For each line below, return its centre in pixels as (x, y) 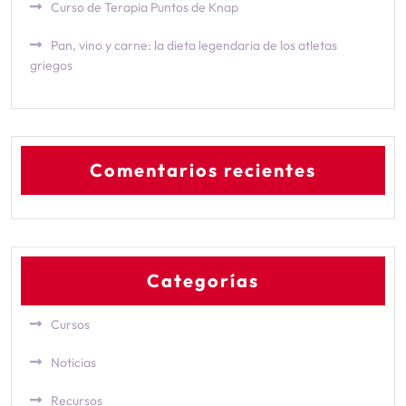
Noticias (73, 363)
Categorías (203, 281)
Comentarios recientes (203, 170)
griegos (51, 66)
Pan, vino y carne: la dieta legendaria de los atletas (194, 46)
